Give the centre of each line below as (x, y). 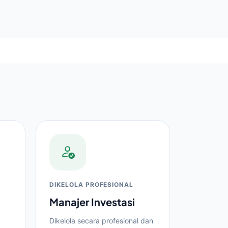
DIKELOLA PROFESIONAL (92, 184)
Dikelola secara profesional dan (101, 221)
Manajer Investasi (92, 202)
